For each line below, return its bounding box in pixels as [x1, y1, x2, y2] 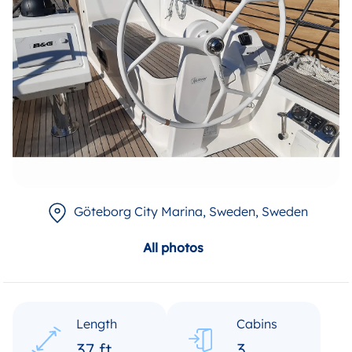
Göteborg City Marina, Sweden [74, 203, 255, 220]
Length [75, 316, 117, 332]
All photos [142, 240, 203, 255]
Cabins [236, 316, 277, 332]
